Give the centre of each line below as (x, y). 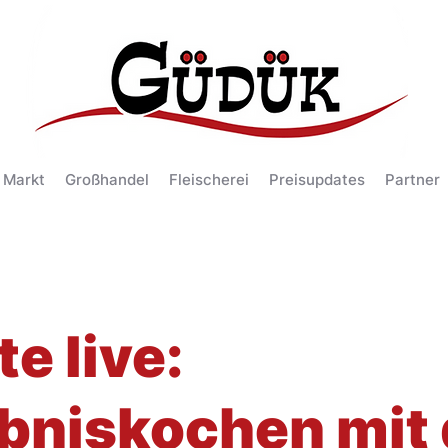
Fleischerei (209, 179)
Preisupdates (317, 179)
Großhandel (107, 179)
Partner (412, 179)
